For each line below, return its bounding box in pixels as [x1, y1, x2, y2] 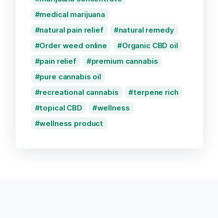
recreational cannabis [39, 88, 119, 97]
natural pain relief [39, 25, 104, 35]
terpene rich [133, 88, 179, 97]
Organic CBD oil [122, 41, 178, 51]
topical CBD [39, 103, 82, 113]
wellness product [39, 119, 104, 128]
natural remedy [118, 25, 174, 35]
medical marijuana [39, 10, 106, 19]
